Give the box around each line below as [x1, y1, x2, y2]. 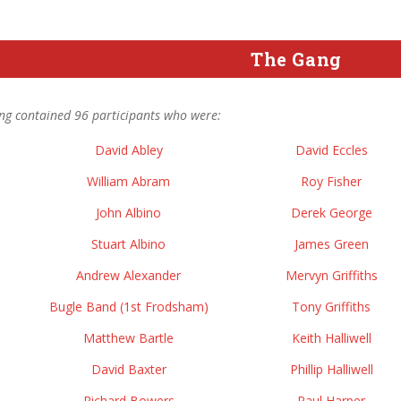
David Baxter [90, 361, 166, 378]
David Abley [94, 141, 163, 158]
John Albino [96, 204, 161, 221]
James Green [294, 235, 369, 252]
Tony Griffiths [292, 298, 371, 315]
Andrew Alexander [76, 267, 181, 284]
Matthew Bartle [83, 329, 174, 346]
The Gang [251, 47, 342, 71]
